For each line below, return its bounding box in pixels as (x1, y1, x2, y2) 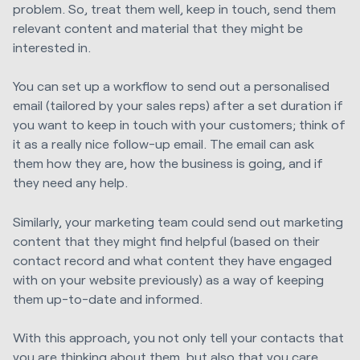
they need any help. (13, 174, 128, 190)
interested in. (13, 39, 91, 55)
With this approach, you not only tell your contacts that (13, 329, 344, 345)
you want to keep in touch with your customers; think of (13, 117, 346, 133)
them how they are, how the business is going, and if (13, 155, 323, 171)
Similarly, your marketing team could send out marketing (13, 213, 343, 229)
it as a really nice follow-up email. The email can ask (13, 136, 314, 152)
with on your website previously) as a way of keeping (13, 271, 324, 287)
